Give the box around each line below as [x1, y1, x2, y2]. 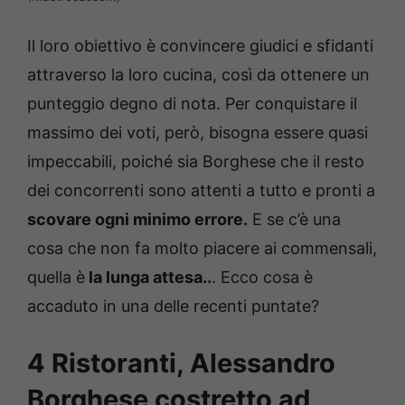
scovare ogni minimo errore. [27, 210, 248, 230]
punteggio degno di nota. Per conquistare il [27, 94, 357, 114]
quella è [27, 268, 85, 287]
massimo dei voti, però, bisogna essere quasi [27, 123, 368, 143]
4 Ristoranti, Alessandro [27, 347, 335, 380]
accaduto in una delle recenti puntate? [27, 297, 319, 316]
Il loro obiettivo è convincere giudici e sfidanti [27, 36, 373, 56]
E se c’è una [248, 210, 341, 230]
